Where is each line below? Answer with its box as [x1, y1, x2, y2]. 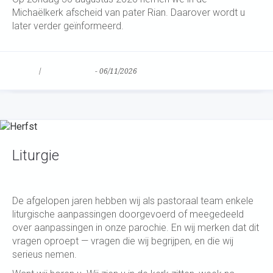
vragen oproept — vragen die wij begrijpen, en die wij [12, 235, 233, 247]
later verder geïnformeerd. [12, 20, 124, 32]
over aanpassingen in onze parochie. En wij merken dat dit [12, 222, 259, 233]
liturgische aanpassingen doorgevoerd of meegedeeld [12, 208, 244, 220]
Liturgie [12, 147, 59, 164]
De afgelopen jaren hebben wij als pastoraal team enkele [12, 195, 253, 207]
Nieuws [12, 67, 37, 76]
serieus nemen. [12, 249, 77, 260]
